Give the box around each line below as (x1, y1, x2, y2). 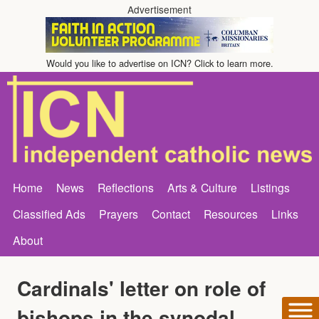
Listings (251, 179, 290, 195)
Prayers (99, 205, 138, 221)
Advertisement (127, 2, 192, 16)
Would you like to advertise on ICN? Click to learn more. (46, 56, 273, 70)
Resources (204, 205, 258, 221)
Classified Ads (13, 205, 85, 221)
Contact (152, 205, 190, 221)
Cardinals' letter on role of (17, 273, 266, 303)
